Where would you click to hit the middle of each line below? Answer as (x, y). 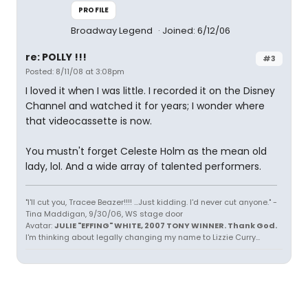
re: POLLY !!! (56, 57)
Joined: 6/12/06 (196, 31)
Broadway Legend (113, 31)
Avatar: (40, 225)
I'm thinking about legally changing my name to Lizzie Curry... (143, 237)
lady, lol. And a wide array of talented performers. (143, 166)
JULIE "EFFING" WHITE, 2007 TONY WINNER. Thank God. (166, 225)
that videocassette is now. (89, 121)
